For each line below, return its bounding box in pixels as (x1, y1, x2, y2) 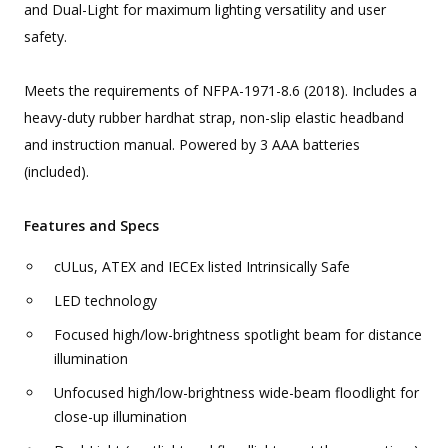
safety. (24, 27, 67, 47)
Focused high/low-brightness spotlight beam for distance (54, 325, 422, 345)
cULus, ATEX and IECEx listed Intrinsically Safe (54, 257, 350, 277)
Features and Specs (24, 216, 159, 236)
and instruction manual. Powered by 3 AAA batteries (24, 135, 360, 155)
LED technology (54, 291, 157, 311)
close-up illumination (54, 407, 187, 427)
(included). (24, 162, 89, 182)
